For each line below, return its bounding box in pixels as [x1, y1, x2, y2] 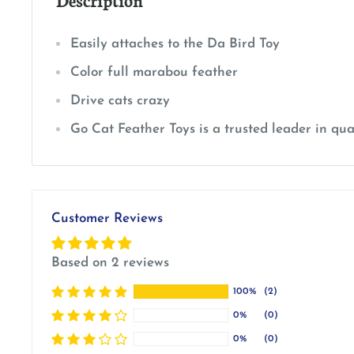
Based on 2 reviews [51, 255, 169, 269]
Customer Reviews [51, 211, 163, 225]
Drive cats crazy [70, 93, 170, 107]
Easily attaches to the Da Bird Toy [70, 36, 280, 51]
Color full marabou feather [70, 65, 238, 79]
